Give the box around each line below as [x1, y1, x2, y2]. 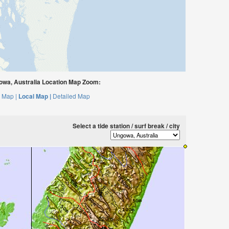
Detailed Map [52, 91, 90, 100]
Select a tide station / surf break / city [73, 121, 180, 130]
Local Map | [18, 91, 51, 101]
